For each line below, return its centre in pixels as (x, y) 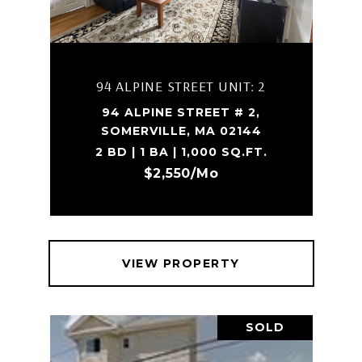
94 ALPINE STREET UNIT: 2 (181, 86)
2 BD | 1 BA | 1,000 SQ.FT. (181, 152)
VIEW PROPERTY (181, 263)
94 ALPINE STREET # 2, (181, 112)
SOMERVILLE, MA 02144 (181, 131)
